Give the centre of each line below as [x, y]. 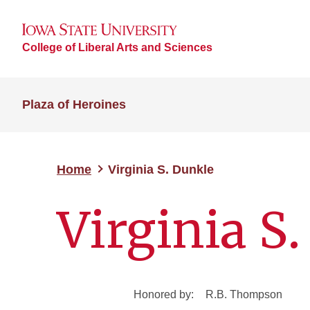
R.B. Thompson [244, 294]
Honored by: [164, 294]
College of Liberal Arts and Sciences [117, 47]
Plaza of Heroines [74, 104]
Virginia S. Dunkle [161, 170]
